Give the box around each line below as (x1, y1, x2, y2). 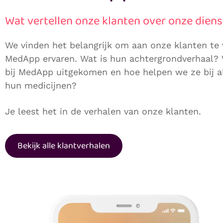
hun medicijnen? (5, 80, 80, 91)
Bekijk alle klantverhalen (17, 139, 110, 153)
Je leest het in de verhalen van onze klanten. (5, 106, 201, 116)
